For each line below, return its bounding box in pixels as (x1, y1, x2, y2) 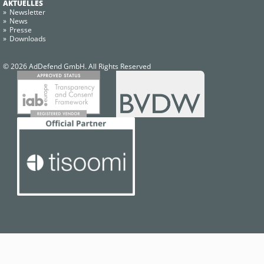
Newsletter (9, 7, 45, 18)
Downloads (9, 34, 46, 44)
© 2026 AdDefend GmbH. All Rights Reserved (3, 61, 151, 72)
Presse (9, 25, 32, 35)
